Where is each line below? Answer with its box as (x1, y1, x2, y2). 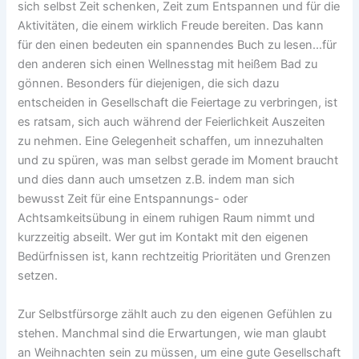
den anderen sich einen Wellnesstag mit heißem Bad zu (18, 57, 318, 72)
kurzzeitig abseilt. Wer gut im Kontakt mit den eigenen (18, 230, 309, 245)
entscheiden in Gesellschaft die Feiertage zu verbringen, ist (18, 95, 338, 111)
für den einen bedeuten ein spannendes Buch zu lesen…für (18, 38, 337, 53)
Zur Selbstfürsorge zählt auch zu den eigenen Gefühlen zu (18, 306, 333, 321)
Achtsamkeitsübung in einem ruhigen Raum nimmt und (18, 211, 316, 226)
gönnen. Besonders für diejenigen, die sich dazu (18, 76, 280, 91)
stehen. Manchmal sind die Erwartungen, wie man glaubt (18, 325, 327, 341)
